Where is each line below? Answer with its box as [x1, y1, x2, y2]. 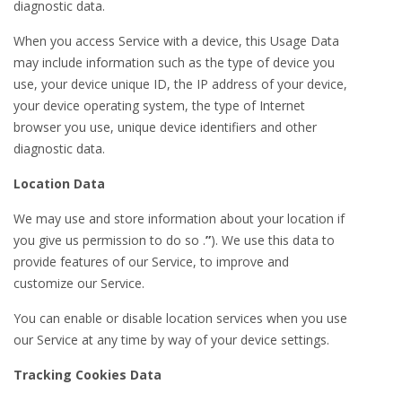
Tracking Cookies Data [13, 366, 162, 383]
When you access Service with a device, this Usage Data [13, 32, 339, 49]
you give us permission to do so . [13, 232, 205, 249]
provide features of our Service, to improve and [13, 253, 289, 270]
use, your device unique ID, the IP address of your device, [13, 75, 347, 92]
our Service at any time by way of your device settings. [13, 331, 329, 348]
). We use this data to [211, 232, 335, 249]
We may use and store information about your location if [13, 210, 345, 227]
